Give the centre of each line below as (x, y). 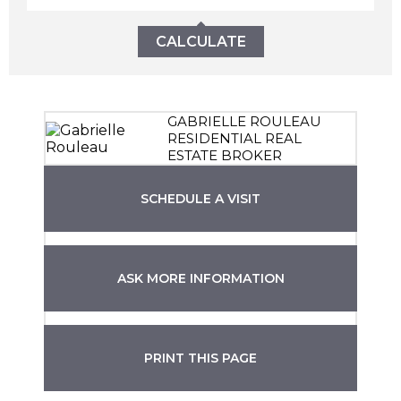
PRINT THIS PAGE (200, 358)
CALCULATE (200, 42)
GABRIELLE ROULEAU (245, 122)
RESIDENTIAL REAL (235, 139)
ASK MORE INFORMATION (200, 279)
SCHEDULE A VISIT (200, 199)
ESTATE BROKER (225, 156)
